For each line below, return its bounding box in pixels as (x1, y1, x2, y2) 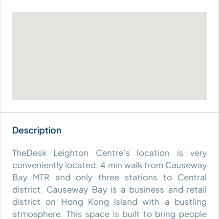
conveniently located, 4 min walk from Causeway (12, 159, 207, 170)
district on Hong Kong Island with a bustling (12, 196, 207, 207)
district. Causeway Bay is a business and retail (12, 183, 207, 195)
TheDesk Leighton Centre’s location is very (12, 147, 207, 158)
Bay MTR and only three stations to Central (12, 171, 207, 182)
